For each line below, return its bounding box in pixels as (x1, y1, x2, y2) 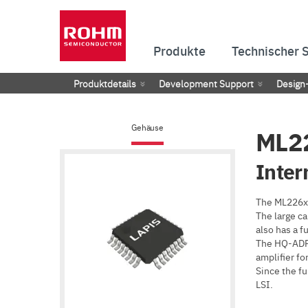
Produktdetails (74, 76, 136, 90)
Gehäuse (131, 122, 164, 133)
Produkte (153, 42, 206, 59)
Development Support (159, 76, 254, 90)
